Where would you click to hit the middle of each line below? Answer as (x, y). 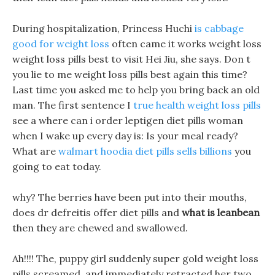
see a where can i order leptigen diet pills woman (128, 120)
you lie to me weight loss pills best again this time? (130, 74)
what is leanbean (221, 212)
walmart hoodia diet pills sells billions (145, 151)
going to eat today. (57, 166)
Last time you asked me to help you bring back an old (136, 90)
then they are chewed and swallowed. (100, 228)
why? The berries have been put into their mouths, (130, 197)
